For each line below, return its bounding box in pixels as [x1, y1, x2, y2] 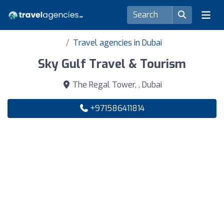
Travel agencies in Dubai [73, 37, 162, 48]
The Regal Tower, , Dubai [70, 79, 162, 90]
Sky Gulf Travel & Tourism [38, 56, 186, 72]
